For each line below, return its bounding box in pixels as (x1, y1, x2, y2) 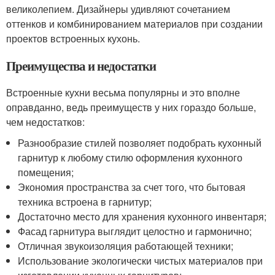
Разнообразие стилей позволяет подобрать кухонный (18, 136, 262, 150)
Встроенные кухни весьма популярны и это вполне (6, 85, 240, 99)
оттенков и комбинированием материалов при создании (6, 17, 263, 31)
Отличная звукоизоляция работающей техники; (18, 239, 234, 253)
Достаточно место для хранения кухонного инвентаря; (18, 209, 267, 223)
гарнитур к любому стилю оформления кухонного (18, 150, 243, 165)
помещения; (18, 165, 74, 179)
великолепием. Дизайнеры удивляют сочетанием (6, 2, 230, 16)
